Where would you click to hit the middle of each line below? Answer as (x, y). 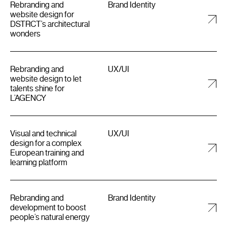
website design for (42, 14)
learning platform (39, 162)
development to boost (48, 207)
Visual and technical (43, 133)
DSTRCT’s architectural (50, 24)
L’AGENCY (28, 98)
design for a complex (46, 143)
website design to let (46, 79)
